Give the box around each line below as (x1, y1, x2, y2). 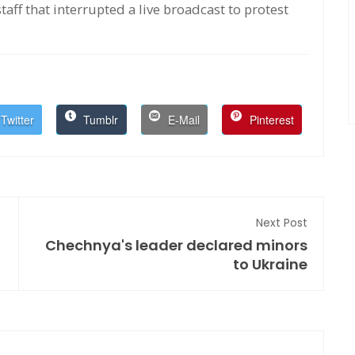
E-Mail (164, 111, 200, 128)
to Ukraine (233, 254, 307, 274)
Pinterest (246, 111, 294, 128)
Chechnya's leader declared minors (45, 235, 307, 255)
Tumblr (80, 111, 119, 128)
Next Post (256, 214, 307, 231)
